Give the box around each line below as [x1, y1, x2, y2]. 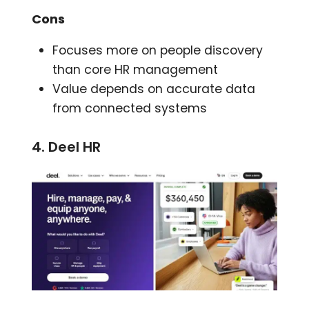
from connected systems [52, 100, 208, 117]
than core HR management [52, 61, 219, 79]
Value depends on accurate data [52, 81, 256, 98]
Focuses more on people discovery [52, 42, 263, 59]
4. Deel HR [32, 137, 101, 157]
